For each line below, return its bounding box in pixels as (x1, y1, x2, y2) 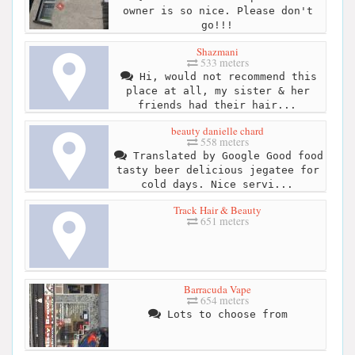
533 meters (197, 55, 249, 70)
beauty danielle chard (171, 123, 264, 138)
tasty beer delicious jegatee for (116, 163, 319, 176)
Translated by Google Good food (126, 149, 323, 162)
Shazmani (197, 44, 239, 59)
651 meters (197, 213, 249, 228)
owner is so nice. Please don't (122, 5, 313, 17)
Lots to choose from (160, 307, 288, 320)
